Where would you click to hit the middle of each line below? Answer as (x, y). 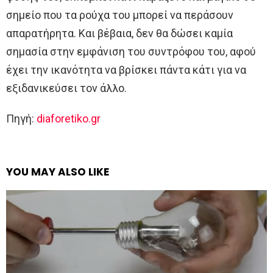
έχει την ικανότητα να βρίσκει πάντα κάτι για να (126, 69)
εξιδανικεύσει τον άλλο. (66, 88)
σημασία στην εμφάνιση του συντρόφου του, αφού (131, 51)
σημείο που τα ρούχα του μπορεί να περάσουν (120, 15)
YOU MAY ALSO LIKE (58, 172)
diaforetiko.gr (69, 118)
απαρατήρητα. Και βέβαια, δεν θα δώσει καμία (119, 33)
